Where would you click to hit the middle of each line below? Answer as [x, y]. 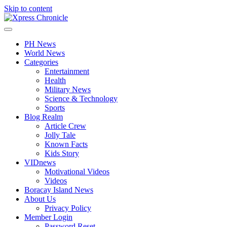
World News [45, 53]
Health [55, 80]
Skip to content [28, 8]
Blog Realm [44, 117]
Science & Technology [81, 99]
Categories [41, 62]
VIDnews [40, 162]
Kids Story [62, 153]
